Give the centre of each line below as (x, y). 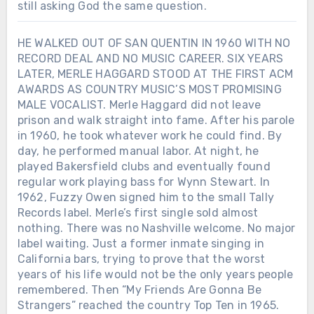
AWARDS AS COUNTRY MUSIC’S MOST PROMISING (149, 89)
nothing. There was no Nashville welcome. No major (156, 228)
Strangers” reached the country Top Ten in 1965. (148, 305)
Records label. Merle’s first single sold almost (138, 212)
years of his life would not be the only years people (155, 274)
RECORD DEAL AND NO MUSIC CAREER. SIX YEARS (150, 58)
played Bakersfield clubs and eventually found (144, 166)
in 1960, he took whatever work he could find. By (150, 135)
